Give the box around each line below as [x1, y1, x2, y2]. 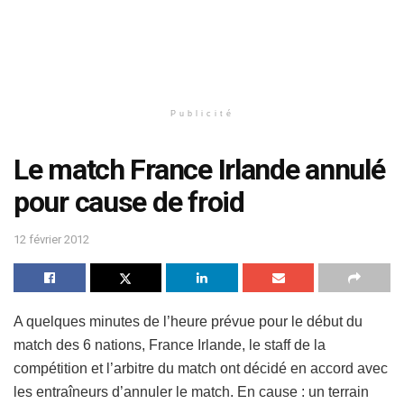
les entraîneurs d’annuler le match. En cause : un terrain [14, 383, 369, 399]
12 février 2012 [14, 232, 89, 246]
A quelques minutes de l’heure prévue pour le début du [14, 313, 363, 329]
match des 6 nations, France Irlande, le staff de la [14, 336, 326, 353]
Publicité [170, 109, 234, 118]
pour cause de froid [14, 185, 244, 219]
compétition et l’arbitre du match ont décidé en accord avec [14, 360, 388, 376]
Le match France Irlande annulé [14, 152, 385, 187]
